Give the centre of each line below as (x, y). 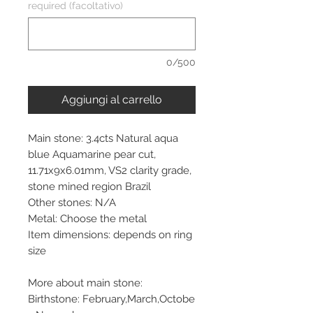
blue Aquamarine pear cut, (92, 154)
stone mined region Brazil (89, 186)
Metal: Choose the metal (87, 218)
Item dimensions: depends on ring (110, 234)
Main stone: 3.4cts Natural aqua (103, 138)
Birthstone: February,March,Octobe (111, 299)
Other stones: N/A (72, 202)
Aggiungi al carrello (112, 99)
